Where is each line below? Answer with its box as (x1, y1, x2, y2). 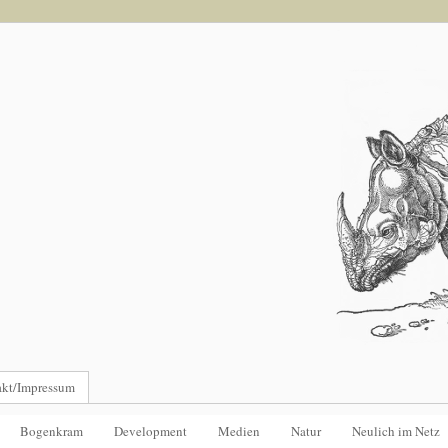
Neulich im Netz (352, 422, 440, 440)
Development (114, 422, 187, 440)
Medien (218, 422, 260, 440)
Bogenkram (20, 422, 83, 440)
